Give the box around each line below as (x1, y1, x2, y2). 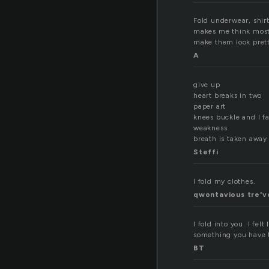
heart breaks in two (193, 91, 262, 100)
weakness (193, 124, 228, 133)
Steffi (193, 148, 219, 157)
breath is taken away (193, 134, 267, 144)
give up (193, 80, 220, 89)
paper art (193, 102, 226, 111)
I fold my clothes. (193, 177, 256, 186)
